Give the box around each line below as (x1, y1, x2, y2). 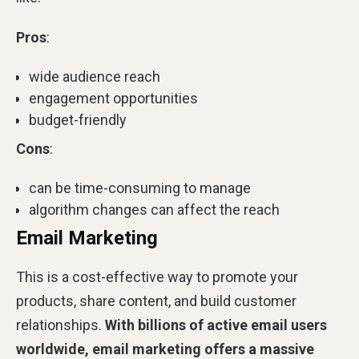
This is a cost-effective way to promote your (16, 268, 298, 285)
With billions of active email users (105, 316, 327, 333)
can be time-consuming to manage (29, 179, 251, 196)
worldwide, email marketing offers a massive (16, 340, 314, 357)
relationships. (16, 316, 105, 333)
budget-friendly (29, 111, 127, 128)
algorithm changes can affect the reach (29, 200, 280, 218)
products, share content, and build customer (16, 292, 296, 309)
